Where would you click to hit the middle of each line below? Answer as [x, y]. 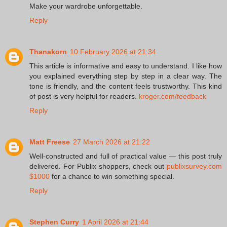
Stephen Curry [54, 222]
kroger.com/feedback [173, 96]
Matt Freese [50, 142]
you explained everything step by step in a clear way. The [126, 76]
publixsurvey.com [194, 166]
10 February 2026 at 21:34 [113, 51]
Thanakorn [48, 51]
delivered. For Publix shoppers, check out [98, 166]
